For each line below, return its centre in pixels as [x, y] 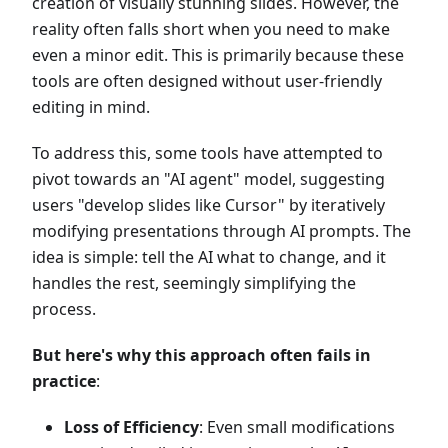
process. [64, 309]
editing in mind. [91, 107]
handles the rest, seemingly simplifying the [194, 283]
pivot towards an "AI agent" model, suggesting [208, 179]
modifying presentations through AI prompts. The [221, 231]
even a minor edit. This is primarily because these [218, 55]
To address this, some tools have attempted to [207, 153]
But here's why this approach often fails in [201, 355]
